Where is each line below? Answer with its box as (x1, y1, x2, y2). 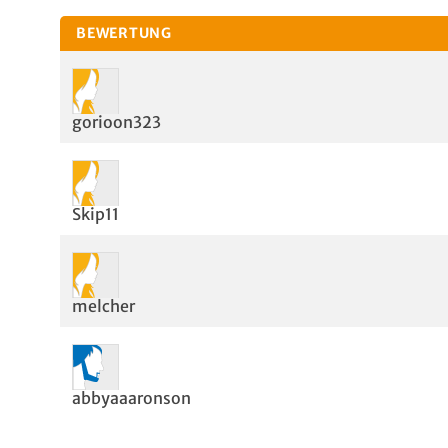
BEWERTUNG (76, 24, 173, 42)
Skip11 (72, 204, 119, 224)
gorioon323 (72, 112, 161, 132)
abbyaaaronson (72, 388, 191, 408)
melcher (72, 296, 135, 316)
